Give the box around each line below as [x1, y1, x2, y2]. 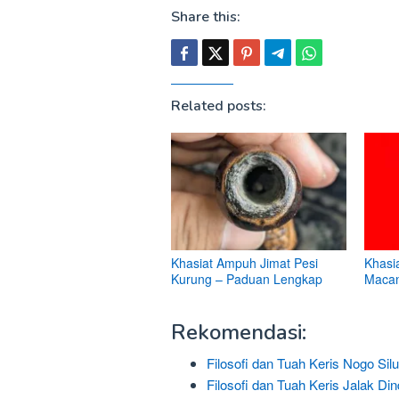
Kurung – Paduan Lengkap [171, 270, 322, 289]
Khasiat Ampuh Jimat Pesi [171, 254, 318, 273]
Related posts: [171, 95, 266, 116]
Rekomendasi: [171, 318, 306, 347]
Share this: [171, 6, 240, 27]
